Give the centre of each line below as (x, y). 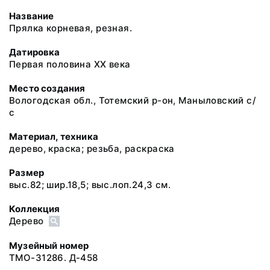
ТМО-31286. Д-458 (54, 257)
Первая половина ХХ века (70, 64)
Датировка (35, 52)
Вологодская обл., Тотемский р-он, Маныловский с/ (133, 100)
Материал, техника (54, 137)
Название (32, 16)
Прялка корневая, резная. (71, 28)
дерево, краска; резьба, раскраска (92, 149)
